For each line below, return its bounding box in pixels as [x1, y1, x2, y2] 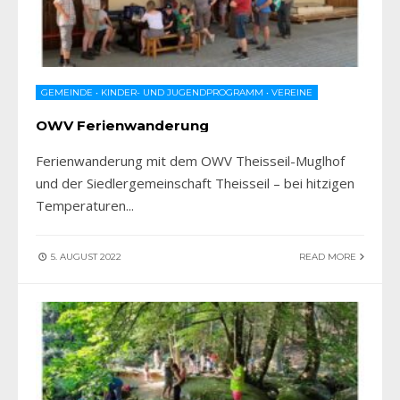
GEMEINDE [41, 86, 93, 98]
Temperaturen [36, 196, 126, 214]
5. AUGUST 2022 [48, 250, 121, 262]
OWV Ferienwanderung [36, 116, 209, 134]
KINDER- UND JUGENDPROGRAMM [101, 86, 263, 98]
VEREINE [271, 86, 312, 98]
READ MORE [299, 250, 359, 262]
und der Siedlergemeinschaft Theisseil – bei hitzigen [36, 173, 354, 192]
